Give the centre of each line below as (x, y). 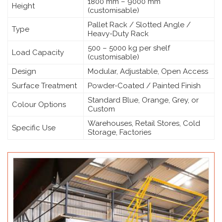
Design (24, 71)
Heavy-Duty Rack (118, 33)
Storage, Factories (119, 132)
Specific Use (34, 128)
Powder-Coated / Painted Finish (144, 85)
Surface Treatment (44, 85)
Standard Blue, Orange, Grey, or (143, 100)
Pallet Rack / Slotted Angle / (139, 25)
